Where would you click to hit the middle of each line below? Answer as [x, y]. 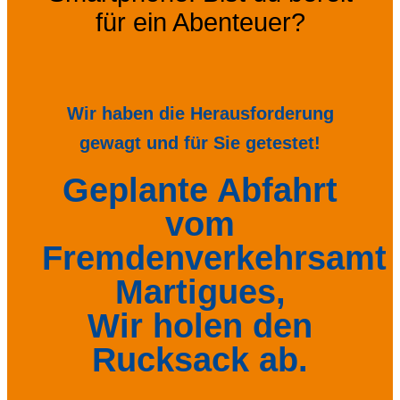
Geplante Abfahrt [200, 190]
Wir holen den [200, 326]
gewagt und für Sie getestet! [200, 143]
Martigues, [200, 292]
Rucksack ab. [200, 360]
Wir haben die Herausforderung [200, 114]
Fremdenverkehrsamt [214, 258]
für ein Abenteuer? [200, 23]
